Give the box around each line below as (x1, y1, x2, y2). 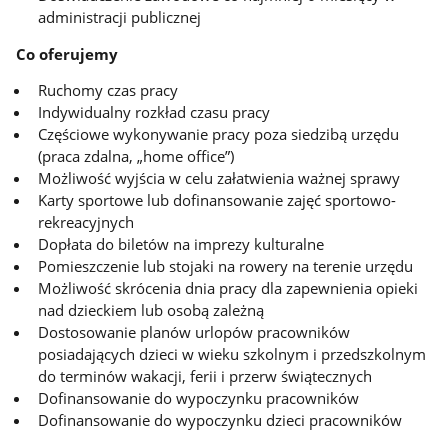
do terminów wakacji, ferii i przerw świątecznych (38, 366, 373, 387)
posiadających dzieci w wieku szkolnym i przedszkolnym (38, 344, 427, 365)
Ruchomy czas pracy (38, 80, 179, 101)
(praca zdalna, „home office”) (38, 146, 235, 167)
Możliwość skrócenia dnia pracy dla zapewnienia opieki (38, 278, 419, 299)
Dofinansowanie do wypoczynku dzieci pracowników (38, 410, 403, 431)
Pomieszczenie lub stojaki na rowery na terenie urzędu (38, 256, 414, 277)
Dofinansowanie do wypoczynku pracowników (38, 388, 360, 409)
